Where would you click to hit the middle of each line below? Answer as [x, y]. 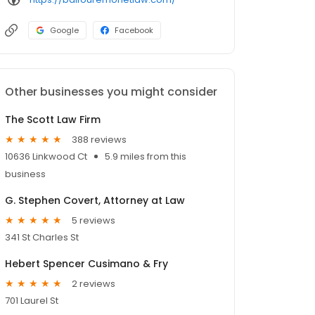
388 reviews [99, 139]
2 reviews [94, 283]
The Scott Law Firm [53, 120]
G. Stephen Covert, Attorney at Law [95, 201]
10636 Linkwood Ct [46, 157]
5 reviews [94, 220]
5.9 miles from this [146, 157]
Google [64, 31]
